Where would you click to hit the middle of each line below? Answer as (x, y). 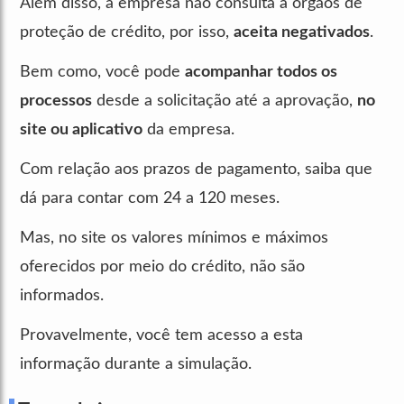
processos (56, 101)
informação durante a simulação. (136, 364)
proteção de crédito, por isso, (127, 32)
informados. (62, 295)
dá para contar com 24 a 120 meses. (150, 198)
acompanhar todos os (261, 72)
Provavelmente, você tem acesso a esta (161, 335)
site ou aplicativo (81, 129)
